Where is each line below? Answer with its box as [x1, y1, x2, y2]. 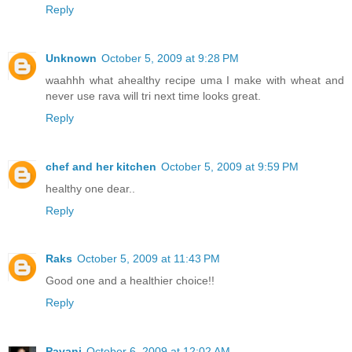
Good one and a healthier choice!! [46, 274, 214, 288]
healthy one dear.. [46, 181, 135, 195]
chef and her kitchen [46, 159, 156, 173]
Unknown [46, 51, 97, 64]
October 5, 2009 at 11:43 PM [77, 252, 220, 266]
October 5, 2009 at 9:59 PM [161, 159, 299, 173]
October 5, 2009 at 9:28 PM [101, 51, 239, 64]
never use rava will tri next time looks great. [46, 89, 261, 102]
